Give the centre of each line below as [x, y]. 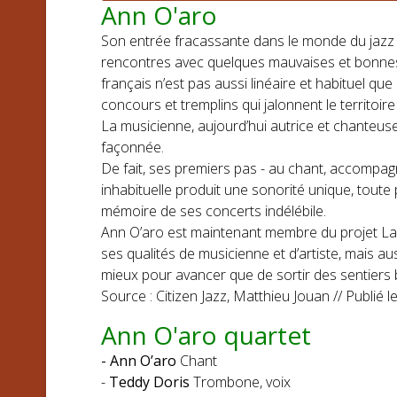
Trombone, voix [240, 382]
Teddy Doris [149, 382]
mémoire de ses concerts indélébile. [214, 211]
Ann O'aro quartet [206, 335]
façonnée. [132, 147]
